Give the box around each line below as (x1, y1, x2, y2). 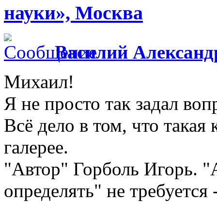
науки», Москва (4, 2, 143, 24)
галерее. (4, 136, 68, 157)
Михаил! (4, 71, 74, 92)
